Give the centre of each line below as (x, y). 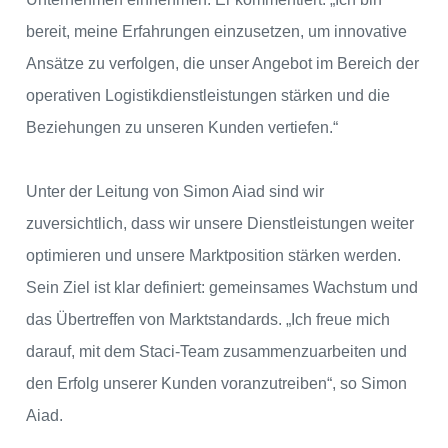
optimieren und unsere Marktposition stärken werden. (213, 256)
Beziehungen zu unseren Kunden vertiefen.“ (182, 128)
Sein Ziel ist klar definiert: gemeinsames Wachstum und (222, 288)
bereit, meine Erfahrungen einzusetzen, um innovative (216, 32)
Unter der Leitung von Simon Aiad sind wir (175, 192)
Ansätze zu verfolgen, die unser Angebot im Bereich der (222, 64)
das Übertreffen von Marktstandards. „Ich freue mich (208, 320)
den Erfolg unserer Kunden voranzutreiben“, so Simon (216, 384)
